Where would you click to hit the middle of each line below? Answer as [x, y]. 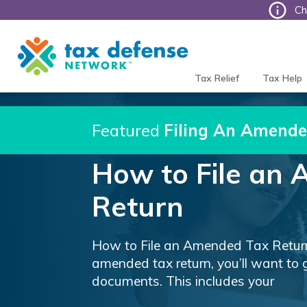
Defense [38, 47]
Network [39, 61]
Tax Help [282, 78]
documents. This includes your [183, 281]
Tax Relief [217, 78]
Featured [128, 130]
